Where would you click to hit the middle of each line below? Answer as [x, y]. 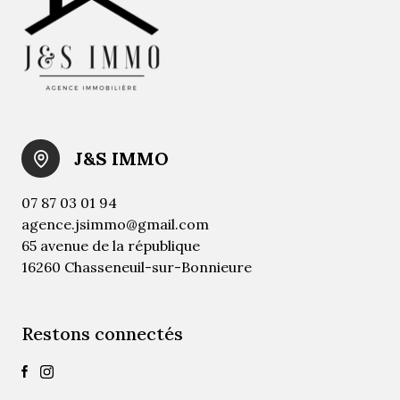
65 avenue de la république [111, 246]
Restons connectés [102, 334]
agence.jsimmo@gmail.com [115, 225]
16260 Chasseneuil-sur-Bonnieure [137, 267]
